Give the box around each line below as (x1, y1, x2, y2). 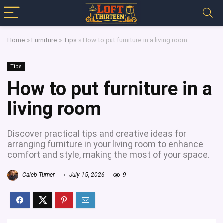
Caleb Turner (21, 171, 55, 179)
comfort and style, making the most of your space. (7, 149, 210, 160)
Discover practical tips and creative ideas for (7, 128, 186, 139)
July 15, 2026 (68, 171, 105, 179)
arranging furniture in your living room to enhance (7, 139, 203, 149)
